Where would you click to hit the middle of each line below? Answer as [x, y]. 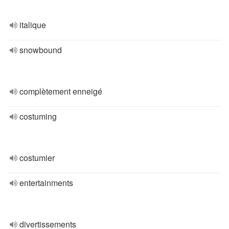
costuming [38, 116]
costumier [37, 158]
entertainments [46, 183]
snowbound [41, 50]
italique [33, 25]
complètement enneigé [61, 91]
